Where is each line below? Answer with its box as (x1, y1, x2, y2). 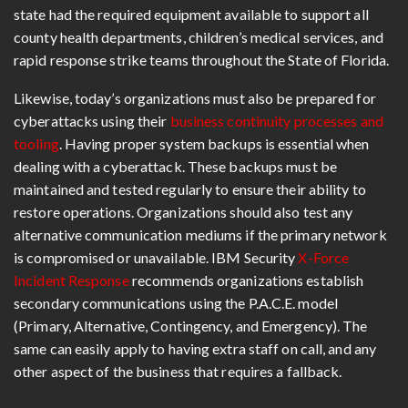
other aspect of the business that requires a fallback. (14, 362, 342, 380)
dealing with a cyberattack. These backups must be (14, 157, 337, 175)
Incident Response (14, 270, 129, 289)
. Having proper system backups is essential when (58, 134, 370, 152)
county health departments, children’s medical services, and (14, 27, 383, 46)
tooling (14, 134, 59, 152)
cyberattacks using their (14, 111, 170, 129)
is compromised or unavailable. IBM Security (14, 248, 299, 266)
